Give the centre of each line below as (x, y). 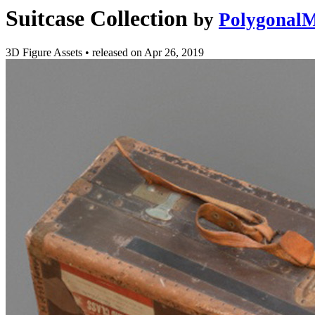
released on (118, 53)
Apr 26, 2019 (174, 53)
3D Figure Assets (45, 53)
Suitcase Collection (97, 18)
